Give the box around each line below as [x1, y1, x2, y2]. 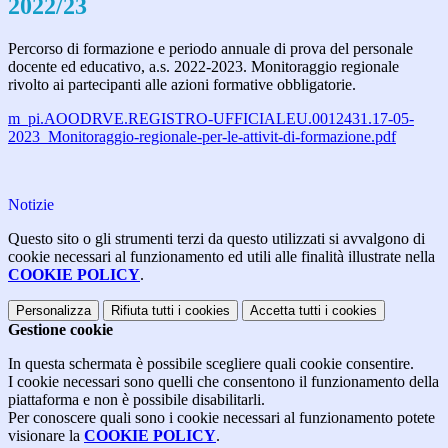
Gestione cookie [8, 321, 113, 339]
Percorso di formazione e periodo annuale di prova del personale [8, 40, 413, 58]
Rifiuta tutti [111, 303, 174, 319]
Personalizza [16, 303, 91, 319]
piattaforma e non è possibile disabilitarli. [8, 391, 265, 409]
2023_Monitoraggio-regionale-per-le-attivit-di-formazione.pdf [8, 128, 396, 146]
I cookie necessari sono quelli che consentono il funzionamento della [8, 373, 439, 391]
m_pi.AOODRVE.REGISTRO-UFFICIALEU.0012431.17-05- [8, 110, 414, 128]
